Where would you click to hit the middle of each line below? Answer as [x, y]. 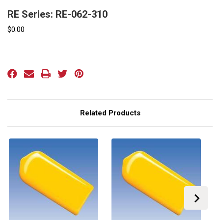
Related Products [110, 113]
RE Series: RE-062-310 [57, 14]
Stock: [16, 66]
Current [17, 56]
